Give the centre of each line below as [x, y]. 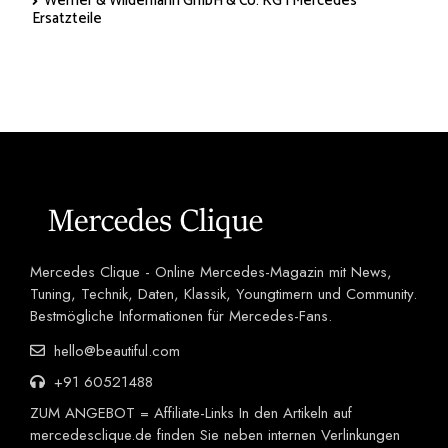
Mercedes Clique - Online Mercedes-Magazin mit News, [211, 272]
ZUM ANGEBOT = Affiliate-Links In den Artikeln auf [191, 413]
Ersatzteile [67, 19]
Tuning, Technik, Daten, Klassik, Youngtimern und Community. [223, 294]
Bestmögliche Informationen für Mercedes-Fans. [181, 316]
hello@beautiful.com [114, 351]
